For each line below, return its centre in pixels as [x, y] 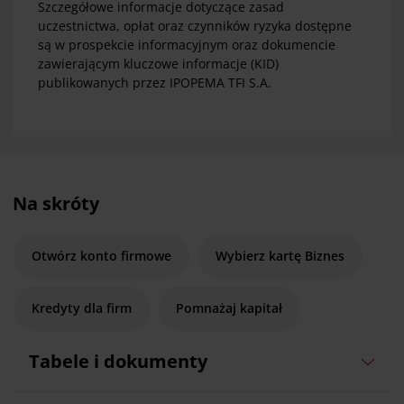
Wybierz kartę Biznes [280, 256]
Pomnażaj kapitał [229, 308]
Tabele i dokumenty [118, 362]
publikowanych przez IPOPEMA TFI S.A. [155, 83]
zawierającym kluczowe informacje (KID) [158, 64]
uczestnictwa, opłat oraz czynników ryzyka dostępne [195, 26]
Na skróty [56, 204]
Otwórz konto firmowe [101, 256]
